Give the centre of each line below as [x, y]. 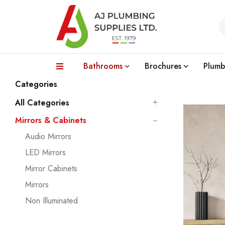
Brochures [163, 66]
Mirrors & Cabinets [51, 120]
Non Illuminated [51, 201]
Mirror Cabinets [51, 168]
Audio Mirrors [48, 136]
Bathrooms [103, 66]
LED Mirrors [45, 152]
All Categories [42, 103]
